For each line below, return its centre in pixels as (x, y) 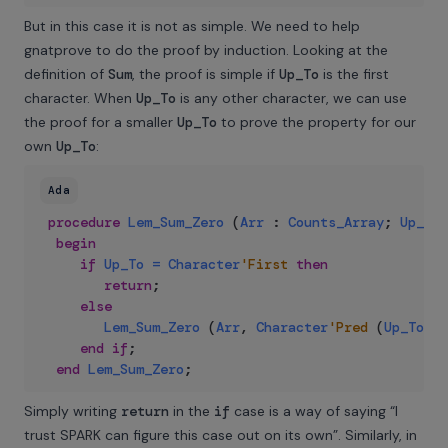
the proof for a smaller (100, 122)
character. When (80, 98)
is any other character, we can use (291, 98)
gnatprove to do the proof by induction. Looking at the (206, 50)
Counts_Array (336, 222)
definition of (66, 74)
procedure (84, 222)
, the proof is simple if (205, 74)
